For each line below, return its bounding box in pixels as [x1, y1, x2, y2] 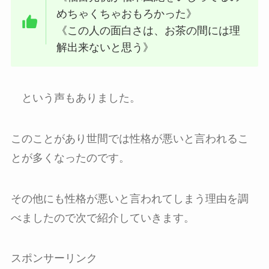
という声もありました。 [10, 92, 141, 104]
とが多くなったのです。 [10, 151, 130, 164]
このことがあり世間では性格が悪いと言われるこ [10, 132, 249, 145]
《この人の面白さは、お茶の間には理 [56, 25, 241, 37]
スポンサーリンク [10, 252, 97, 265]
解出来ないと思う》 [56, 41, 154, 54]
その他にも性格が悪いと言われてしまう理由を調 [10, 192, 249, 205]
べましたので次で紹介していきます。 [10, 211, 195, 224]
